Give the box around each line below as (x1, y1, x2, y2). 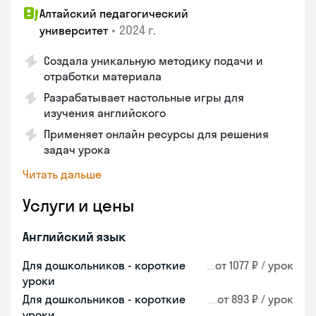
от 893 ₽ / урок (217, 292, 293, 306)
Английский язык (23, 229, 126, 245)
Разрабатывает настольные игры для (44, 90, 244, 104)
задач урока (44, 142, 110, 157)
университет (39, 23, 108, 37)
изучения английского (44, 106, 166, 120)
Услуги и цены (23, 195, 134, 216)
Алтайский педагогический (39, 6, 188, 20)
